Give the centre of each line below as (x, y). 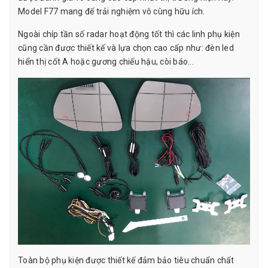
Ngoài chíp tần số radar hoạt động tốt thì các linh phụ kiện (129, 34)
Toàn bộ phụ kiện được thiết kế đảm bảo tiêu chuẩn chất (126, 260)
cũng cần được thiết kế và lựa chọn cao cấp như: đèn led (126, 48)
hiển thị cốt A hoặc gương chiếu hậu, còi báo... (106, 61)
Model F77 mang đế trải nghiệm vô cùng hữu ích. (112, 11)
